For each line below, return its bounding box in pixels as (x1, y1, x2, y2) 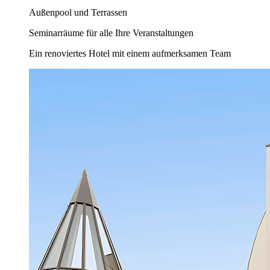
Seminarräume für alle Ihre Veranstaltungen (29, 28, 193, 39)
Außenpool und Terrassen (29, 7, 127, 18)
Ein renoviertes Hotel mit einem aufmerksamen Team (29, 48, 231, 59)
